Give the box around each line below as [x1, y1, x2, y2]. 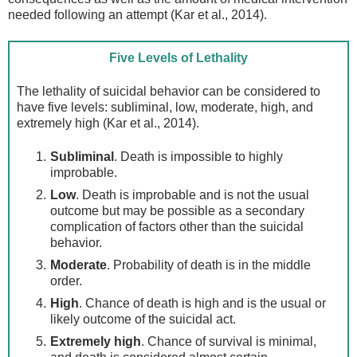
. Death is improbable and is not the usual [75, 188, 309, 202]
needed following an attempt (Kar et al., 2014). [8, 8, 267, 22]
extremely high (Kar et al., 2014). [17, 116, 200, 131]
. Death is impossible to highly [113, 150, 283, 164]
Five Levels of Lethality [109, 50, 248, 65]
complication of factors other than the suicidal [49, 220, 304, 234]
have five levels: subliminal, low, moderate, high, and [17, 100, 314, 115]
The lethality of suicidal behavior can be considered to [17, 84, 321, 99]
